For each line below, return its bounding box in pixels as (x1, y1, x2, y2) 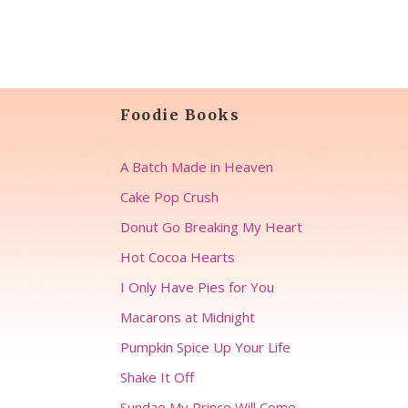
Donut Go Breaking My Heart (120, 218, 302, 236)
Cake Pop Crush (120, 188, 219, 206)
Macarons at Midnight (120, 308, 255, 326)
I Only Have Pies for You (120, 278, 274, 296)
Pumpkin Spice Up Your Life (120, 338, 291, 356)
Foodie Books (120, 106, 240, 124)
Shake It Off (120, 368, 194, 386)
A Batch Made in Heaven (120, 158, 273, 176)
